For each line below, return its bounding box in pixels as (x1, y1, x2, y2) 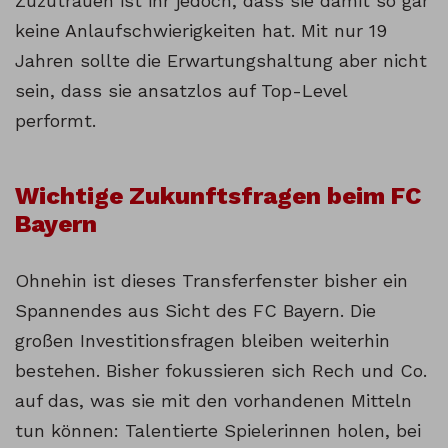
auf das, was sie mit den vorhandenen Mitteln (15, 390, 412, 412)
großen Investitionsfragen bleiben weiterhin (15, 330, 390, 352)
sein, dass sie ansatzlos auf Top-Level (15, 80, 347, 102)
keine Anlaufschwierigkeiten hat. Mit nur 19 (15, 20, 387, 42)
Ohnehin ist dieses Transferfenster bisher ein (15, 270, 408, 292)
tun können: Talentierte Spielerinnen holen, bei (15, 420, 421, 442)
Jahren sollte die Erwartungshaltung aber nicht (15, 50, 427, 72)
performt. (15, 110, 96, 132)
